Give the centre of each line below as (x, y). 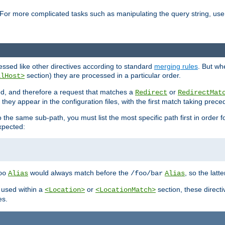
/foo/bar (147, 173)
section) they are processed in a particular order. (103, 75)
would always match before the (79, 173)
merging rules (176, 66)
